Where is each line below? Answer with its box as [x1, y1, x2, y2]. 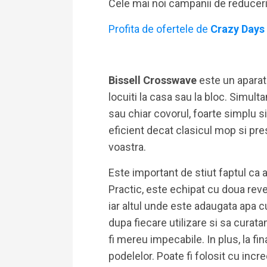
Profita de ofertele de [108, 23, 208, 35]
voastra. [108, 141, 146, 153]
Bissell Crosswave [108, 74, 199, 86]
